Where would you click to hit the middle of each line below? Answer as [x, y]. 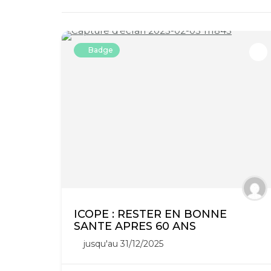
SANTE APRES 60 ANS [135, 226]
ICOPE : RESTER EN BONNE [150, 214]
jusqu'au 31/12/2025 [123, 243]
